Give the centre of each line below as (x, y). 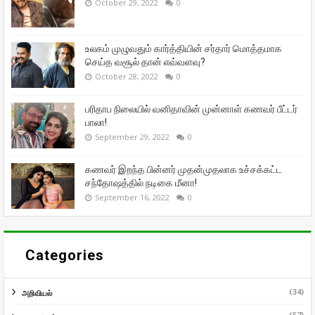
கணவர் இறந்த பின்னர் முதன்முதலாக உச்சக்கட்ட (184, 169)
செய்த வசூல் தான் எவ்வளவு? (145, 62)
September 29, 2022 (132, 136)
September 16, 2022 (132, 197)
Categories (65, 255)
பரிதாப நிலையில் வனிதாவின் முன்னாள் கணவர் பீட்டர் (191, 109)
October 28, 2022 (127, 76)
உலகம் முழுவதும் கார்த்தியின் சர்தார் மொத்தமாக (184, 48)
